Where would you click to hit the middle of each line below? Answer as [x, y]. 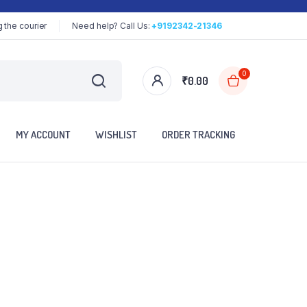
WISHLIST [116, 134]
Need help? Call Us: [112, 25]
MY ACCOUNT [43, 134]
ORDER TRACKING [198, 134]
